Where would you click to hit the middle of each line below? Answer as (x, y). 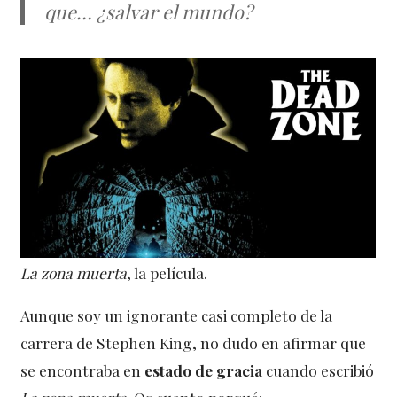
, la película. (167, 272)
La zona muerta (74, 272)
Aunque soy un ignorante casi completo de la (177, 315)
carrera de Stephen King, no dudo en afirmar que (194, 342)
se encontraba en (83, 370)
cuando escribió (319, 370)
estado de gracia (204, 370)
